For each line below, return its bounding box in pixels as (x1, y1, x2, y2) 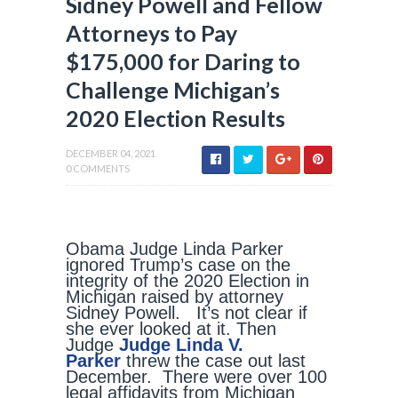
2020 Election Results (66, 105, 285, 131)
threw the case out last (121, 351, 306, 370)
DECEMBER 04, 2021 (66, 147, 155, 159)
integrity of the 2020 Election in (66, 271, 309, 291)
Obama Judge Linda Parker (66, 239, 283, 259)
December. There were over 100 (66, 367, 327, 386)
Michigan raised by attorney (66, 287, 283, 306)
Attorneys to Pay (66, 20, 237, 46)
